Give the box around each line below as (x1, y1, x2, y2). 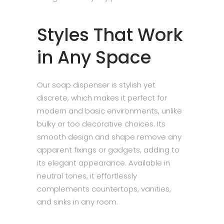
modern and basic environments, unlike (37, 105, 182, 116)
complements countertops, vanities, (37, 183, 171, 194)
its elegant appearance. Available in (37, 157, 170, 168)
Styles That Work (37, 22, 183, 47)
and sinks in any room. (37, 196, 118, 207)
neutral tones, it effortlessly (37, 170, 137, 181)
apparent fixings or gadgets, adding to (37, 144, 179, 155)
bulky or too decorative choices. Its (37, 118, 165, 129)
